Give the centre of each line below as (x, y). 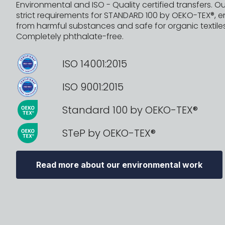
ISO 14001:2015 (90, 64)
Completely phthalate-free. (70, 36)
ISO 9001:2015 (88, 87)
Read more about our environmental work (119, 164)
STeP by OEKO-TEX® (104, 133)
